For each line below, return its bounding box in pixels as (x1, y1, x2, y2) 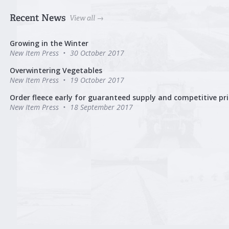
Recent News (9, 12, 65, 23)
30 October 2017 (70, 48, 124, 58)
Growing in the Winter (9, 38, 88, 48)
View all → (69, 13, 104, 22)
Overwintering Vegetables (9, 65, 102, 75)
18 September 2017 (70, 102, 133, 112)
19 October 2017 (70, 75, 124, 85)
